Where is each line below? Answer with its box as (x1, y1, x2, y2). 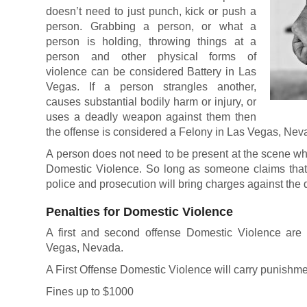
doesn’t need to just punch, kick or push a (46, 5, 256, 17)
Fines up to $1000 (46, 286, 134, 297)
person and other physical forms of (46, 51, 256, 62)
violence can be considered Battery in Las (46, 66, 256, 77)
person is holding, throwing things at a (46, 36, 256, 47)
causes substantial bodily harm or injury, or (46, 96, 256, 108)
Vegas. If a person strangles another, (46, 81, 256, 93)
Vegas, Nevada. (46, 242, 124, 254)
